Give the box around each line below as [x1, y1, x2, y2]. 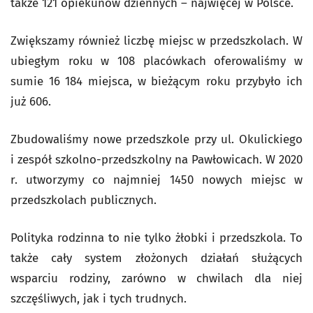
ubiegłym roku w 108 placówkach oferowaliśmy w [10, 54, 303, 68]
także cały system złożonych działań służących [10, 251, 303, 265]
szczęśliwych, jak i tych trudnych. [10, 291, 187, 306]
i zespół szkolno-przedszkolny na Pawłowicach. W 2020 [10, 152, 303, 167]
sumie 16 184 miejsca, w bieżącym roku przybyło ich [10, 74, 303, 89]
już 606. [10, 94, 51, 109]
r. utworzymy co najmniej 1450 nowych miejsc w [10, 173, 303, 187]
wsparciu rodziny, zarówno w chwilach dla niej [10, 271, 303, 286]
